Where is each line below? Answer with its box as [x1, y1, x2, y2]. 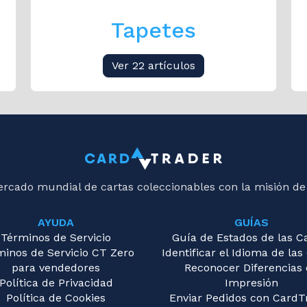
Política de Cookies [6, 291, 106, 305]
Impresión [224, 276, 278, 290]
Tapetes [111, 17, 196, 43]
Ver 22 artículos [112, 59, 195, 72]
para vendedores [12, 261, 100, 275]
